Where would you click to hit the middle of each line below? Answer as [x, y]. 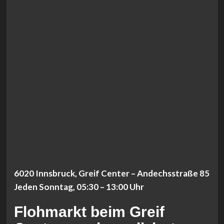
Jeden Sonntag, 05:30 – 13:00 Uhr [79, 187]
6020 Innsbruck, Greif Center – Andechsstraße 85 [111, 173]
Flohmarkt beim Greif [89, 212]
